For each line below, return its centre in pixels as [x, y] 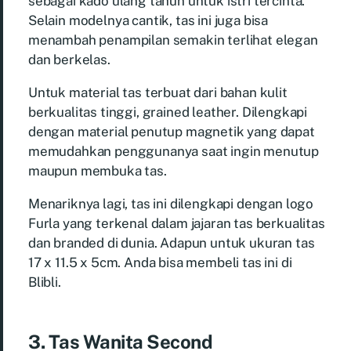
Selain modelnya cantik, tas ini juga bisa [148, 20]
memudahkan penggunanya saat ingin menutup [174, 151]
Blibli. [45, 282]
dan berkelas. [69, 59]
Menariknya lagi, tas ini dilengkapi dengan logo [171, 203]
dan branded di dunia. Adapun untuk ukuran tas [172, 242]
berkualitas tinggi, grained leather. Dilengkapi [168, 112]
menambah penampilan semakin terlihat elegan [173, 40]
